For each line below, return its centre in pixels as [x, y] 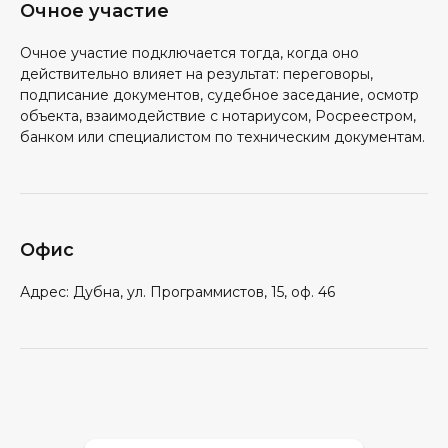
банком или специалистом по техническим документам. [222, 137]
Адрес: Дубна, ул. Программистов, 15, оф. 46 [177, 292]
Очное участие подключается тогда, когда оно [189, 53]
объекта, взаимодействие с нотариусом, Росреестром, [218, 116]
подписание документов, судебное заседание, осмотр [219, 95]
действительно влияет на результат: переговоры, [196, 74]
